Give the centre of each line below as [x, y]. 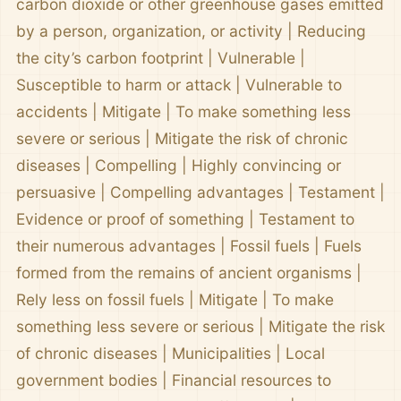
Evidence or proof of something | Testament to [185, 218]
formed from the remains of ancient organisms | [189, 272]
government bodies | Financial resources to [174, 380]
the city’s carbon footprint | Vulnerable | [161, 57]
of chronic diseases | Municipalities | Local [171, 353]
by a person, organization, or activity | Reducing [191, 30]
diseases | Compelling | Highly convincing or [179, 165]
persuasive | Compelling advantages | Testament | [200, 192]
